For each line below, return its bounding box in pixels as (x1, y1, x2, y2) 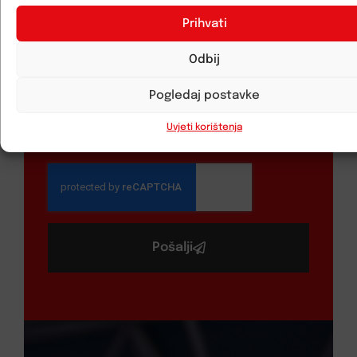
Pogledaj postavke (149, 88, 260, 102)
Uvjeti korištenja (167, 123, 242, 132)
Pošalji (151, 241, 193, 254)
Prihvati (182, 17, 227, 30)
